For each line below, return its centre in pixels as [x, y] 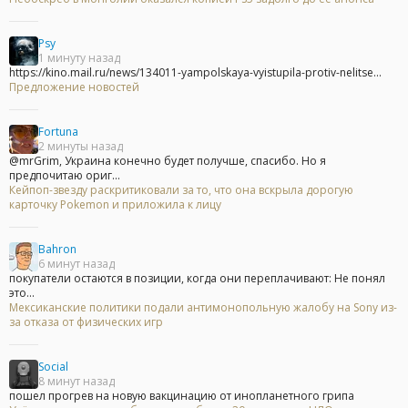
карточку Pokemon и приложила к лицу [115, 205]
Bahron [57, 250]
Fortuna [58, 132]
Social [53, 367]
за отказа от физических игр [86, 322]
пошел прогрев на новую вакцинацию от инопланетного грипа [182, 396]
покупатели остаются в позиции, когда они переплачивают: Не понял [197, 279]
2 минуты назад [81, 147]
